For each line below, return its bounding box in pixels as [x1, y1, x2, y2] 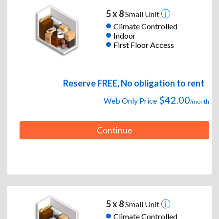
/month [190, 98, 209, 106]
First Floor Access [113, 40, 174, 49]
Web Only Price [104, 96, 157, 106]
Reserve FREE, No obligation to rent [63, 78, 204, 89]
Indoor [113, 30, 136, 40]
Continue [96, 125, 132, 136]
